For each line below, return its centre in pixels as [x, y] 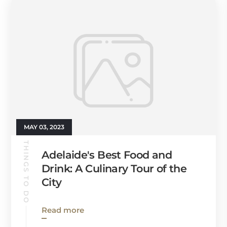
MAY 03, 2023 [44, 127]
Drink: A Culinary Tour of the [114, 168]
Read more [63, 210]
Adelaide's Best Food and [107, 155]
